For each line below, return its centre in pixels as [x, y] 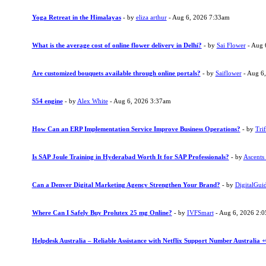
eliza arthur [151, 17]
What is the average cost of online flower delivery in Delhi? [117, 45]
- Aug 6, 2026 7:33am [198, 17]
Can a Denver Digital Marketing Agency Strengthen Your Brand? [126, 185]
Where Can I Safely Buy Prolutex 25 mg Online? [102, 213]
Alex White [92, 101]
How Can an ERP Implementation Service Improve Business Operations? [136, 129]
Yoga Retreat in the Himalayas [76, 17]
